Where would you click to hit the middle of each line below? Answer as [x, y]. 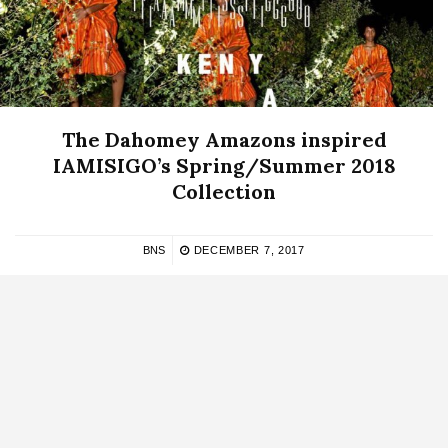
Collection [224, 192]
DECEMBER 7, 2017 [247, 250]
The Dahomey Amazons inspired [224, 140]
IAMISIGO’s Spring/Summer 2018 [224, 166]
